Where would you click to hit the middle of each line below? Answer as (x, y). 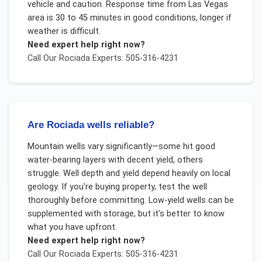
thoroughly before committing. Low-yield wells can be (130, 201)
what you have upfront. (72, 227)
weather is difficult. (64, 31)
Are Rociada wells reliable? (91, 125)
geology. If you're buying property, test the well (117, 187)
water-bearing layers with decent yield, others (115, 160)
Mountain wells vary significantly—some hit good (121, 147)
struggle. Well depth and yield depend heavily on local (129, 174)
